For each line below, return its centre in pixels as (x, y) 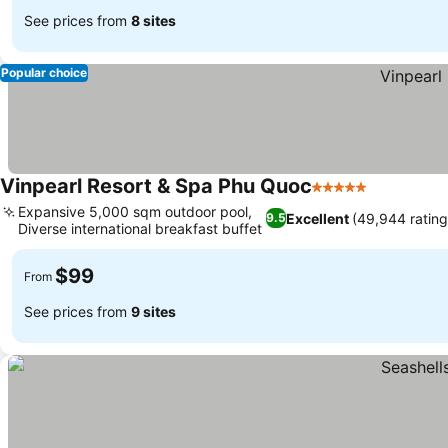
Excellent (317, 218)
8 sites (153, 20)
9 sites (153, 311)
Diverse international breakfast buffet (140, 228)
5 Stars (338, 197)
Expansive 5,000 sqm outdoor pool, (135, 211)
